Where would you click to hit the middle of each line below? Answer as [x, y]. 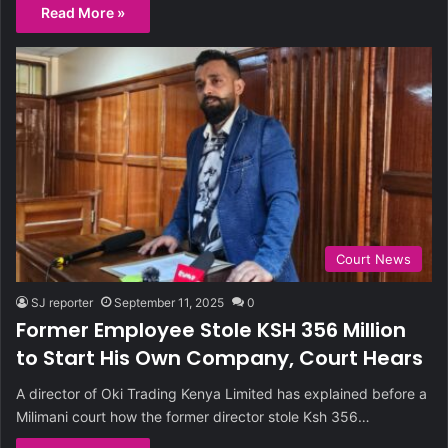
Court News [373, 258]
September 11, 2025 [169, 302]
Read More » [83, 13]
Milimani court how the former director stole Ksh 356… [193, 416]
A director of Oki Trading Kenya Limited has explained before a [221, 393]
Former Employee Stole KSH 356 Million [211, 329]
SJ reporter [62, 302]
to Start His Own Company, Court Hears [219, 357]
